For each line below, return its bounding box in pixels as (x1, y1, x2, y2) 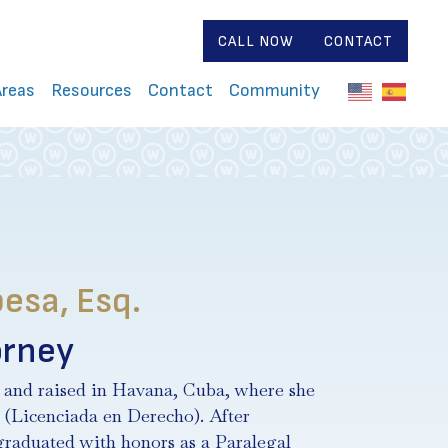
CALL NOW (218, 31, 295, 51)
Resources (51, 79, 133, 101)
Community (229, 79, 321, 101)
